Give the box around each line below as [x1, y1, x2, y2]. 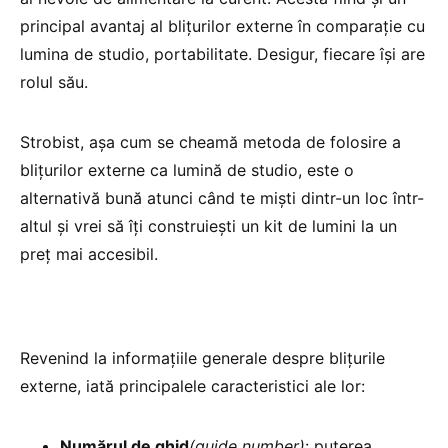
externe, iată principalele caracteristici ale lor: [20, 376, 365, 396]
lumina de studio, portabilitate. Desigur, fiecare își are [20, 44, 425, 64]
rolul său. [20, 72, 88, 92]
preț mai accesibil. [20, 244, 158, 264]
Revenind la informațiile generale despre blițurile [20, 348, 385, 368]
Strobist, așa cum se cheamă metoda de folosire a [20, 132, 401, 152]
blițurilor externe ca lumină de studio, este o [20, 160, 354, 180]
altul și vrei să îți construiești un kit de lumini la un [20, 216, 397, 236]
